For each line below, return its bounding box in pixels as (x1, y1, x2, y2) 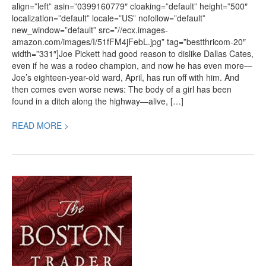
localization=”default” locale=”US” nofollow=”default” (12, 11, 205, 24)
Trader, (11, 222, 38, 235)
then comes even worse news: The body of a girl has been (12, 83, 232, 95)
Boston (11, 210, 37, 223)
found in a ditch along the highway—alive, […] (12, 94, 183, 107)
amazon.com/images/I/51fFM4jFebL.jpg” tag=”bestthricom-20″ (12, 35, 246, 47)
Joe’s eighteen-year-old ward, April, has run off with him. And (12, 71, 239, 83)
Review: (11, 186, 41, 199)
